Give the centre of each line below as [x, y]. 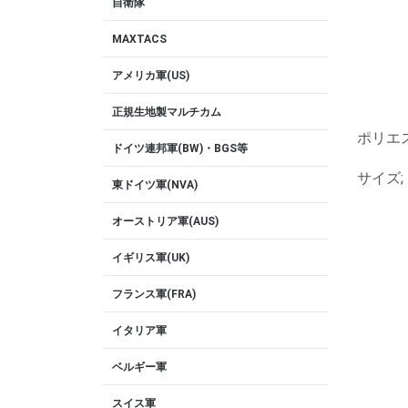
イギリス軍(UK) [151, 258]
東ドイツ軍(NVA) [155, 185]
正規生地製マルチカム [167, 112]
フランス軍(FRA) [154, 294]
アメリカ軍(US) [151, 76]
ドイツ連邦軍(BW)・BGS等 [180, 148]
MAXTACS [139, 39]
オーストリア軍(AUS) [165, 221]
